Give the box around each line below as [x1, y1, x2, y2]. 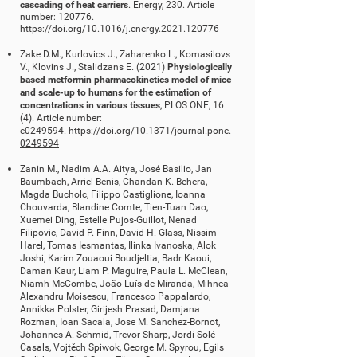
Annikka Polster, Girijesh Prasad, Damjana [20, 304, 200, 315]
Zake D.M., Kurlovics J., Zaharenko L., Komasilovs [20, 49, 230, 60]
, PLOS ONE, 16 [160, 100, 224, 111]
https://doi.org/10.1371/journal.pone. [69, 125, 231, 136]
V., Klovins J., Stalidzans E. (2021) [20, 61, 167, 73]
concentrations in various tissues [20, 100, 160, 111]
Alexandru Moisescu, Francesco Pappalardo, [20, 291, 210, 302]
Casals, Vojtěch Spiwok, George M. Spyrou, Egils [20, 342, 224, 353]
